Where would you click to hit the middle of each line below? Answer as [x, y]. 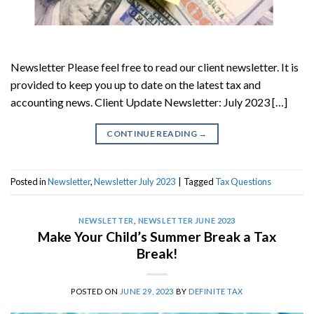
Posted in [29, 182]
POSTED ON [95, 291]
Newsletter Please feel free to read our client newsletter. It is [155, 67]
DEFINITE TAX [216, 291]
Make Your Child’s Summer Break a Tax [157, 236]
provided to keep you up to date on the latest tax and [136, 84]
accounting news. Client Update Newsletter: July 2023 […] [149, 102]
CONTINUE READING [153, 133]
